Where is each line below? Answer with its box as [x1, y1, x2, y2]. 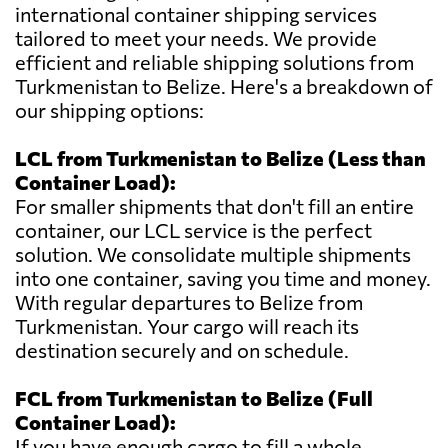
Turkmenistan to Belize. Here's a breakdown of [15, 74, 433, 99]
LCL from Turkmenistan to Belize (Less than [15, 146, 426, 171]
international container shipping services [15, 2, 377, 27]
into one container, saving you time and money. [15, 266, 431, 291]
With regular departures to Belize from [15, 290, 363, 315]
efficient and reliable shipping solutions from [15, 50, 414, 75]
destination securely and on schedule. [15, 338, 349, 363]
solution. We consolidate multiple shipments [15, 242, 411, 267]
